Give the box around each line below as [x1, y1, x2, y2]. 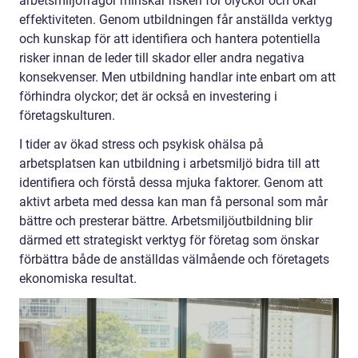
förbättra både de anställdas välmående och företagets [19, 252, 329, 268]
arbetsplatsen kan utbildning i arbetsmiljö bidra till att [19, 156, 320, 172]
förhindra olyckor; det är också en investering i [19, 89, 277, 105]
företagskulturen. [19, 108, 115, 124]
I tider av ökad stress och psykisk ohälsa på [19, 137, 264, 153]
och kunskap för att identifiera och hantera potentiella [19, 31, 320, 47]
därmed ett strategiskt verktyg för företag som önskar [19, 233, 319, 249]
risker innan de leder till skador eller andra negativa [19, 50, 304, 66]
